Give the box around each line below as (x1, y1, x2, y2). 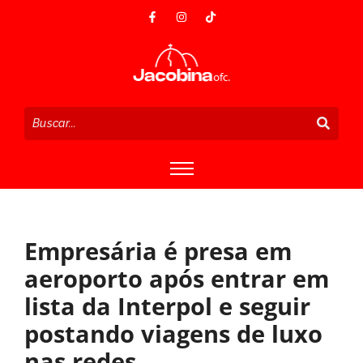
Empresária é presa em (24, 234, 292, 267)
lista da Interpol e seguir (24, 289, 310, 322)
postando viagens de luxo (24, 317, 322, 349)
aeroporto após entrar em (24, 262, 329, 294)
